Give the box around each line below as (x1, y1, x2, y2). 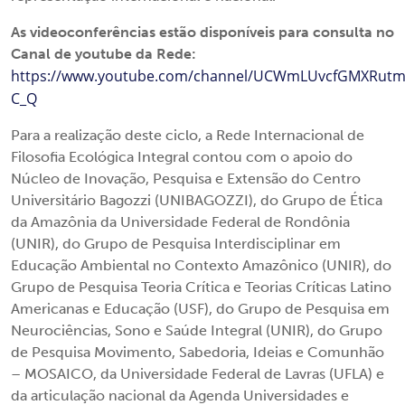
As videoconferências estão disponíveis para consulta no (11, 24, 394, 41)
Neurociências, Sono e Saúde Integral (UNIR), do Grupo (11, 322, 382, 339)
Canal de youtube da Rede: (11, 45, 196, 62)
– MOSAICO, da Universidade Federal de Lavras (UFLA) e (11, 365, 384, 382)
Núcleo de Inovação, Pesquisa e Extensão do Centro (11, 170, 361, 187)
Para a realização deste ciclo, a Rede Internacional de (11, 127, 364, 144)
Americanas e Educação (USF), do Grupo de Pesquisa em (11, 300, 390, 317)
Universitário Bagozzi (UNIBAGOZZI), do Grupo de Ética (11, 192, 382, 209)
